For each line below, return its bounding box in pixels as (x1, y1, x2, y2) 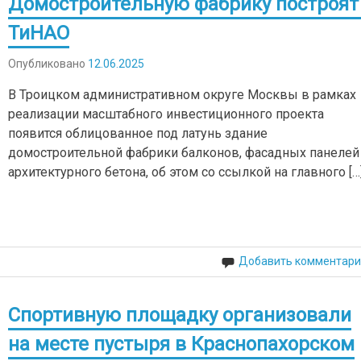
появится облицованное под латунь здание (8, 125, 268, 141)
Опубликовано (8, 56, 89, 70)
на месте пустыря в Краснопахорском (8, 332, 355, 355)
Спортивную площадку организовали (8, 303, 352, 326)
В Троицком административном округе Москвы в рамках (8, 86, 357, 102)
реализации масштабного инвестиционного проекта (8, 106, 325, 122)
